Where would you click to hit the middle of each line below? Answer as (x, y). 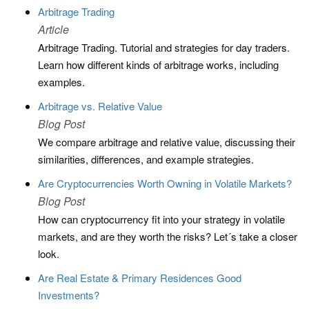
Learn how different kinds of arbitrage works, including (158, 64)
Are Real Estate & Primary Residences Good (140, 278)
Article (53, 29)
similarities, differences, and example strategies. (146, 159)
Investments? (69, 295)
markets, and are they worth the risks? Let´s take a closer (168, 236)
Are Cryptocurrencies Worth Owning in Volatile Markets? (165, 183)
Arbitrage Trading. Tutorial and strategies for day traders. (164, 47)
